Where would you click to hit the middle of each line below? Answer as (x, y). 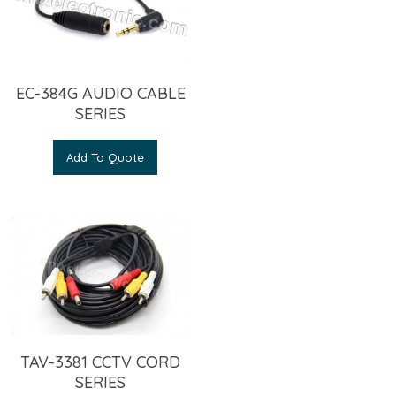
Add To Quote (105, 157)
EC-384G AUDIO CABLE (100, 93)
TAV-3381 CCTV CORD (101, 362)
